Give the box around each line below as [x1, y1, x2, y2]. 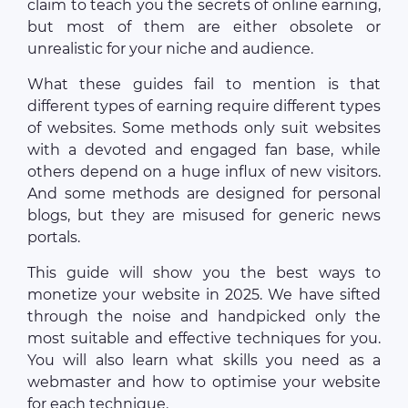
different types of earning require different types [27, 97, 381, 115]
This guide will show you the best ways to [27, 264, 381, 281]
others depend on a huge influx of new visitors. [27, 163, 381, 180]
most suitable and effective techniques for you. [27, 330, 381, 347]
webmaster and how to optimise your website [27, 373, 381, 391]
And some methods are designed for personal [27, 185, 381, 202]
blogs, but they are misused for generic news [27, 207, 381, 224]
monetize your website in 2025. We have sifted [27, 286, 381, 303]
